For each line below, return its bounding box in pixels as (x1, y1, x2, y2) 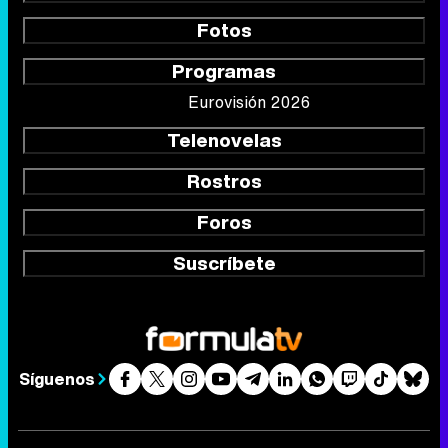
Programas (172, 56, 276, 85)
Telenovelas (166, 125, 282, 154)
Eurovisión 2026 (188, 89, 310, 114)
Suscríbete (172, 248, 276, 277)
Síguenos (19, 366, 95, 391)
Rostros (186, 166, 262, 195)
